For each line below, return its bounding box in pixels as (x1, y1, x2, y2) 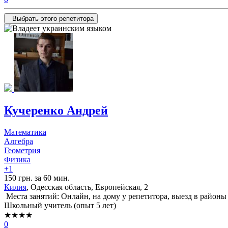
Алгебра (4, 136, 33, 146)
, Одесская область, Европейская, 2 (26, 182, 148, 191)
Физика (4, 155, 31, 164)
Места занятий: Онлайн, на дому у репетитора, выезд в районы (4, 191, 226, 201)
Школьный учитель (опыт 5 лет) (4, 201, 116, 210)
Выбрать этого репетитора (12, 15, 94, 23)
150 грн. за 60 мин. (4, 173, 70, 182)
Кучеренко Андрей (4, 104, 108, 118)
